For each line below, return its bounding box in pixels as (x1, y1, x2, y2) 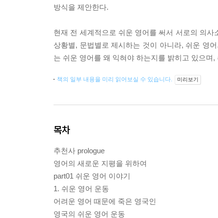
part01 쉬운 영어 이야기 (54, 172, 130, 180)
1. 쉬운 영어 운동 (54, 184, 109, 193)
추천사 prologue (54, 146, 105, 155)
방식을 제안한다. (54, 3, 109, 11)
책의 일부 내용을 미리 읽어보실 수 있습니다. (57, 76, 174, 83)
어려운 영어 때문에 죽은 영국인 (54, 197, 156, 205)
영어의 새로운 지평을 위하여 (54, 159, 147, 167)
